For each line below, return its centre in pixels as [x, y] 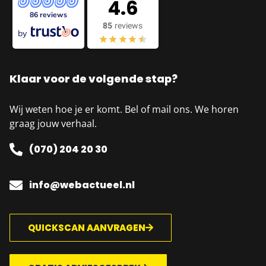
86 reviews [48, 15]
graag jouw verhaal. [53, 124]
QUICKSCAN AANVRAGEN [87, 228]
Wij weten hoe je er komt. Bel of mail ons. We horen [124, 110]
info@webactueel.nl [82, 185]
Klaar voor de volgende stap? [94, 79]
